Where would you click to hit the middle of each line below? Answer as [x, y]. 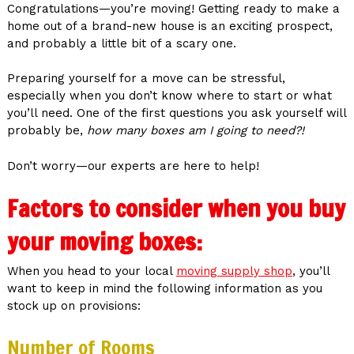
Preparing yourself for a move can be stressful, [146, 79]
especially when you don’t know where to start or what [169, 96]
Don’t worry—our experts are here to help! [133, 166]
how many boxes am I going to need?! [195, 131]
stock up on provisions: [73, 306]
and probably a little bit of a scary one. [121, 43]
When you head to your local [91, 271]
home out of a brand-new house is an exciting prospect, [169, 26]
